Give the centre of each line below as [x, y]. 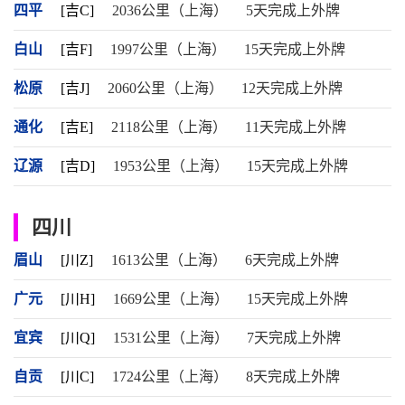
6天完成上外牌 [292, 260]
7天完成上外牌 [294, 338]
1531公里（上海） [171, 338]
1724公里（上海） [170, 377]
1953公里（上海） [171, 166]
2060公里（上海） [165, 88]
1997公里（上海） [168, 49]
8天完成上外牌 [293, 377]
